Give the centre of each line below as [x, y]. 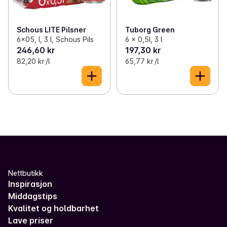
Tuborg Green [150, 30]
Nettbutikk [26, 173]
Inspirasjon [30, 184]
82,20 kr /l [33, 61]
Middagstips [33, 196]
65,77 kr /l [142, 61]
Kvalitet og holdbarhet [53, 209]
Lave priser [31, 221]
